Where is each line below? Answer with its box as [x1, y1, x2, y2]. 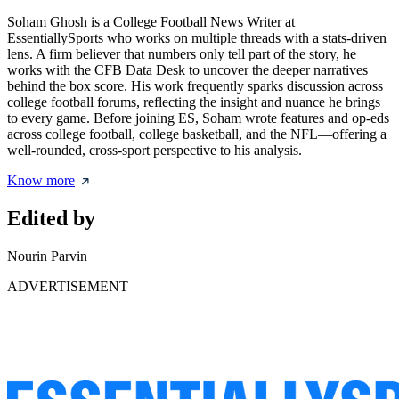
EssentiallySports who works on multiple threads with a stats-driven [7, 30, 387, 46]
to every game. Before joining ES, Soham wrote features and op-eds [7, 110, 389, 126]
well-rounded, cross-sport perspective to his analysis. [7, 142, 302, 159]
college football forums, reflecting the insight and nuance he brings [7, 94, 380, 110]
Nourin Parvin [7, 248, 87, 265]
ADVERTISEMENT [7, 279, 128, 295]
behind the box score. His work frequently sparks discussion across [7, 78, 383, 94]
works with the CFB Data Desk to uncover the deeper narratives [7, 62, 368, 78]
